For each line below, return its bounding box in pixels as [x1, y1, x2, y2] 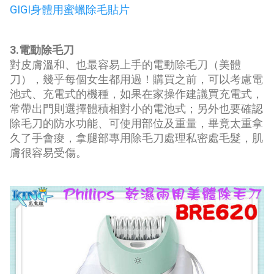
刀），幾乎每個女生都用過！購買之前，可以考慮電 [10, 72, 263, 86]
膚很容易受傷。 [10, 146, 87, 159]
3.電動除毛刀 [10, 43, 74, 56]
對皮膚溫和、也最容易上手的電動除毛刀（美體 [10, 57, 241, 71]
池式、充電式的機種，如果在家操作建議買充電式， [10, 87, 263, 100]
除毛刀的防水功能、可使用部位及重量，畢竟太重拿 [10, 116, 263, 130]
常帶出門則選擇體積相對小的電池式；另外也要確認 [10, 102, 263, 115]
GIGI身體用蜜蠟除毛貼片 [10, 2, 130, 16]
